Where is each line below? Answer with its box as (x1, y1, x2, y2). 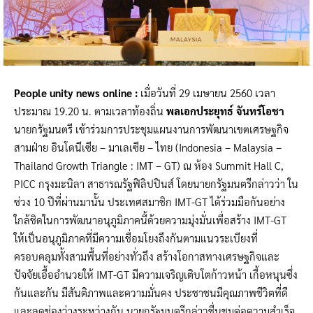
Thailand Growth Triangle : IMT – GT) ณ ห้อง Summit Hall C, (14, 158, 284, 172)
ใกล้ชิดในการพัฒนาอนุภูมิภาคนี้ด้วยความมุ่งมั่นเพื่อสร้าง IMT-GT (14, 212, 286, 226)
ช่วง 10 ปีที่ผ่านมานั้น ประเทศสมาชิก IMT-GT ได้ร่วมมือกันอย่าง (14, 194, 285, 208)
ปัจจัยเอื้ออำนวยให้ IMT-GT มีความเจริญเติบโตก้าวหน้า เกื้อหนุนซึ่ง (14, 267, 298, 281)
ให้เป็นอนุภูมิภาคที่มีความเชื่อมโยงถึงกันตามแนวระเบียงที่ (14, 231, 258, 245)
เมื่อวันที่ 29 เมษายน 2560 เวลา (138, 85, 275, 99)
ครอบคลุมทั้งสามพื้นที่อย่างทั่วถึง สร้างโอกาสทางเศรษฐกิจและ (14, 249, 279, 263)
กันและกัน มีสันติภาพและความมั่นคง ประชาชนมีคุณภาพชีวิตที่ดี (14, 285, 288, 299)
